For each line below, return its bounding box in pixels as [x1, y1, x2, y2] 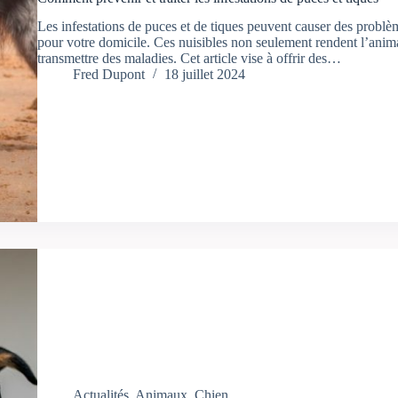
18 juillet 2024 [163, 67, 245, 83]
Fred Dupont [72, 67, 145, 83]
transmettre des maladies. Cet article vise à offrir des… [36, 51, 341, 67]
